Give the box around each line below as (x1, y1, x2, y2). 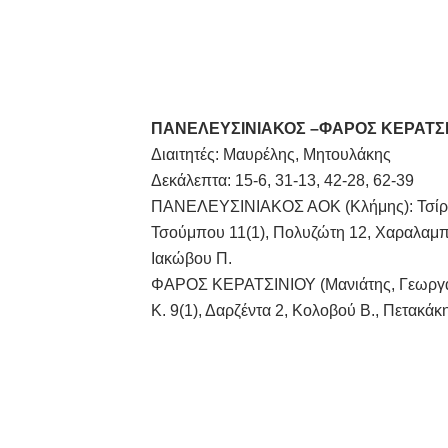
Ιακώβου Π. (150, 250, 232, 267)
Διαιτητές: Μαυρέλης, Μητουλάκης (150, 146, 391, 163)
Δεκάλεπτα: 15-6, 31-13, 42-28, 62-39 (150, 172, 414, 189)
